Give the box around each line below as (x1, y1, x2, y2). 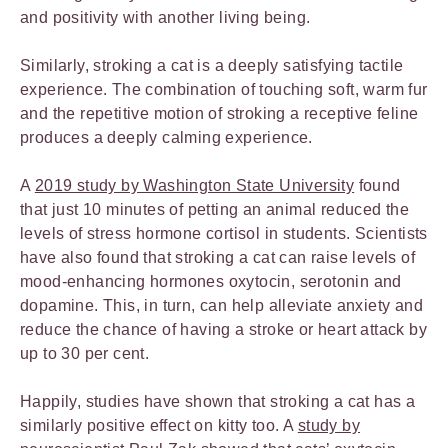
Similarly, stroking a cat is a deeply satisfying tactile (20, 57, 404, 74)
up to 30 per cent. (20, 345, 158, 362)
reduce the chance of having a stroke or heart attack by (20, 321, 427, 338)
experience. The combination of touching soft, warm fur (20, 81, 428, 98)
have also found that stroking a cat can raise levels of (20, 249, 415, 266)
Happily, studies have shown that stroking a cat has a (20, 393, 416, 410)
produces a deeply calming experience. (20, 129, 313, 146)
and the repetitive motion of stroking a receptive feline (20, 105, 419, 122)
